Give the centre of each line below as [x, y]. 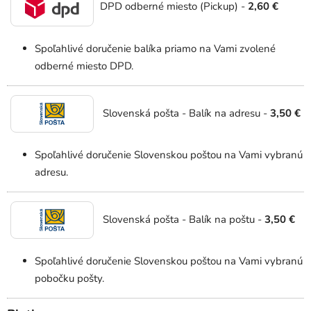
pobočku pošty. [69, 279]
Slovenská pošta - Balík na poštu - [182, 219]
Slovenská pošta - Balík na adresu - [185, 113]
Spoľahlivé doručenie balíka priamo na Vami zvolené [155, 49]
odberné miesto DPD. [84, 66]
